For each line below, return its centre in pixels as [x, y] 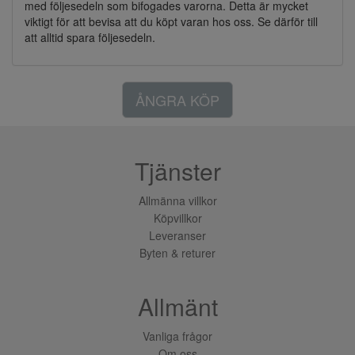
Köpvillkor [177, 218]
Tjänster [177, 171]
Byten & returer [177, 253]
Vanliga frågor [177, 336]
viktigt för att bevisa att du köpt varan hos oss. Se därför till [171, 21]
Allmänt [177, 306]
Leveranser [177, 235]
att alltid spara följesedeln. [90, 37]
